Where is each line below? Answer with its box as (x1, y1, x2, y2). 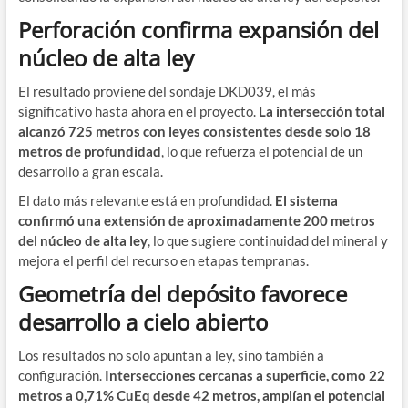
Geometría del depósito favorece (17, 279, 347, 310)
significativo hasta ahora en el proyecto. (17, 103, 259, 120)
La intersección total (258, 103, 385, 120)
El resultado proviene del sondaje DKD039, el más (17, 83, 316, 100)
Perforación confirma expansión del (17, 15, 379, 46)
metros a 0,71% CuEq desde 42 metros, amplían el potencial (17, 387, 385, 404)
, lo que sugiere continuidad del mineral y (147, 232, 388, 250)
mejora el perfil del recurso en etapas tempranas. (17, 252, 309, 270)
